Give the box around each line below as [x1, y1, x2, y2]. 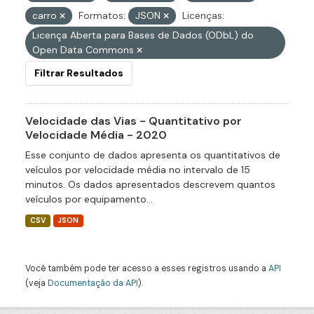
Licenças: [182, 9, 224, 22]
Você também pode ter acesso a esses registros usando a [25, 263, 268, 274]
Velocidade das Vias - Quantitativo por [25, 114, 242, 128]
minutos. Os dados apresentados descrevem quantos [25, 178, 275, 191]
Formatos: [78, 9, 125, 22]
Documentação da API [48, 278, 138, 289]
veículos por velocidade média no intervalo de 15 [25, 163, 250, 176]
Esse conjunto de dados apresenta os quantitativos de [25, 149, 280, 161]
